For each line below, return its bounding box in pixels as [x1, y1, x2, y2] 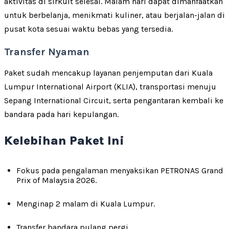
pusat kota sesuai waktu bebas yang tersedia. [4, 24, 173, 34]
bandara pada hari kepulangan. [4, 109, 119, 119]
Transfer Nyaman [4, 45, 89, 58]
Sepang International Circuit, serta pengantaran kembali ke [4, 95, 223, 105]
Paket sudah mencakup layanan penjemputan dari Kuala [4, 67, 213, 78]
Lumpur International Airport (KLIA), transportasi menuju [4, 81, 216, 91]
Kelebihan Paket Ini [4, 133, 124, 148]
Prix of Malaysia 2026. [16, 175, 97, 185]
